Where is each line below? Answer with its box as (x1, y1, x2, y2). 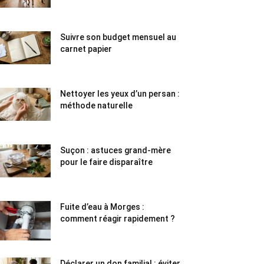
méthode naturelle (60, 101, 133, 110)
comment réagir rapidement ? (60, 214, 175, 223)
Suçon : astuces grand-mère (60, 146, 171, 155)
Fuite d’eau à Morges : (60, 202, 144, 212)
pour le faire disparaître (60, 157, 153, 167)
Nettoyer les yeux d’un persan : (60, 89, 180, 98)
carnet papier (60, 44, 112, 54)
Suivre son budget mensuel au (60, 32, 176, 42)
